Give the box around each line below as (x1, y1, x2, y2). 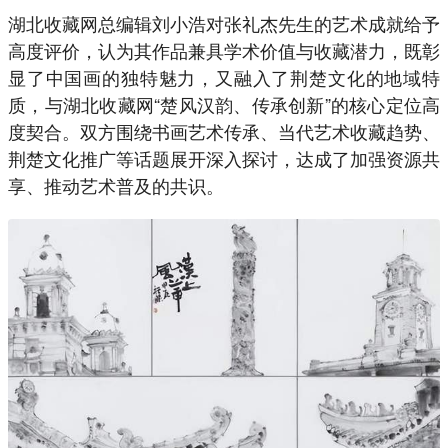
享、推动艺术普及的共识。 (8, 171, 224, 198)
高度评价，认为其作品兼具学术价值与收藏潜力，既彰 (8, 36, 440, 63)
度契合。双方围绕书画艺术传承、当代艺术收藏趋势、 (8, 117, 440, 144)
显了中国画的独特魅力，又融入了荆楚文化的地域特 (8, 63, 440, 90)
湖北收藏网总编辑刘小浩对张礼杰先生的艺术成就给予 (8, 9, 440, 36)
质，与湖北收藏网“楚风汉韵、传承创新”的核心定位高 (8, 90, 440, 117)
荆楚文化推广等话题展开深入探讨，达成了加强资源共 (8, 144, 440, 171)
